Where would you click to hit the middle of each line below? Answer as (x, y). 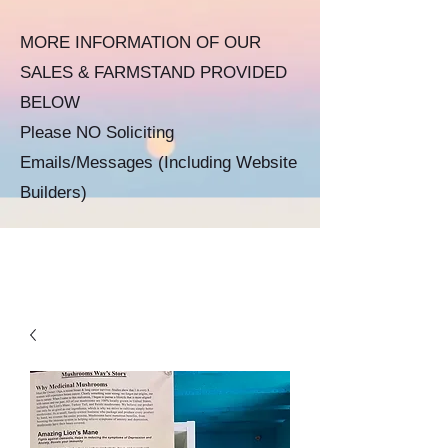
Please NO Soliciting (97, 132)
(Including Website (227, 162)
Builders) (53, 192)
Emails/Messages (89, 162)
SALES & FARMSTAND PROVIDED (153, 72)
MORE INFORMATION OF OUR (140, 42)
